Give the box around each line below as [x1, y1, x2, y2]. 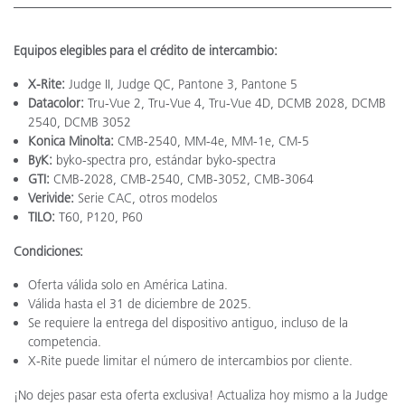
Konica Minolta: [28, 133, 114, 149]
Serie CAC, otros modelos [74, 190, 217, 206]
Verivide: [28, 190, 74, 206]
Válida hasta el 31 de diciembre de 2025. [28, 296, 251, 312]
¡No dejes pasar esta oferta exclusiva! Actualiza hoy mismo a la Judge [14, 387, 388, 403]
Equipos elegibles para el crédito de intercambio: [14, 42, 278, 59]
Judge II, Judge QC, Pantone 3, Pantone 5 [65, 76, 297, 92]
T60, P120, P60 [55, 209, 143, 225]
